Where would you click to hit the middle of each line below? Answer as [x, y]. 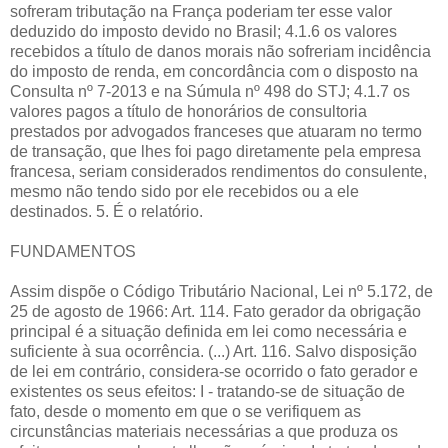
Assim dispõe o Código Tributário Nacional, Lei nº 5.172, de [221, 291]
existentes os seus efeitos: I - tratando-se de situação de [207, 391]
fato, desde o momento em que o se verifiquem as [185, 411]
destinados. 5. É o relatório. [106, 211]
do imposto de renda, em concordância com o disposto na [214, 71]
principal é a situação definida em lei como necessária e [208, 331]
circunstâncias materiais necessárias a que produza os [204, 431]
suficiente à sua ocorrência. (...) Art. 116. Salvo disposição [213, 351]
